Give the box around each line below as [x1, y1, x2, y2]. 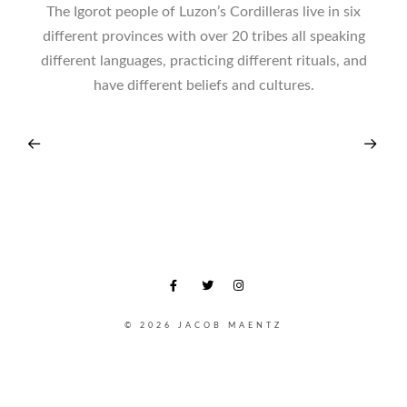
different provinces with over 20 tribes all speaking [42, 29, 365, 45]
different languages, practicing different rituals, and [40, 54, 367, 69]
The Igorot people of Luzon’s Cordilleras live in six [46, 5, 361, 20]
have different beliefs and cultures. [93, 78, 314, 94]
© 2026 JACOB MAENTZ [124, 322, 283, 331]
